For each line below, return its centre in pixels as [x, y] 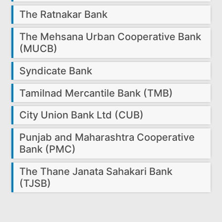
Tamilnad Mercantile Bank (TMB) [96, 93]
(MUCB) [39, 49]
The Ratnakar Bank [64, 15]
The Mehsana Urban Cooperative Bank [111, 37]
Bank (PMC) [48, 149]
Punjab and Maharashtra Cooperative [107, 138]
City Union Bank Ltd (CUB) [82, 115]
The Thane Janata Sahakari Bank [96, 172]
